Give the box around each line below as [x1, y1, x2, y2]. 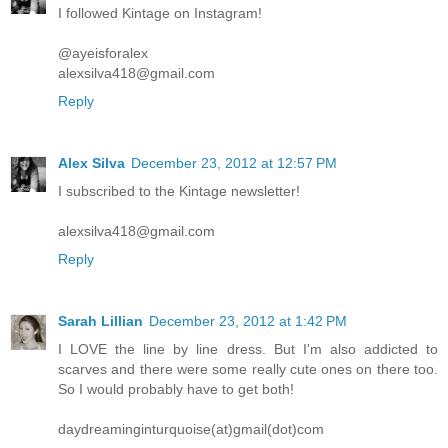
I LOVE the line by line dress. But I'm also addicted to [58, 340, 438, 357]
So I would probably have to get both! [58, 380, 294, 397]
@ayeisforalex [58, 44, 148, 61]
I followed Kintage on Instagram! [58, 4, 262, 21]
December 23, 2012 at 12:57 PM [131, 154, 337, 171]
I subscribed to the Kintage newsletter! [58, 182, 300, 199]
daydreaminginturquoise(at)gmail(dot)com [58, 420, 324, 437]
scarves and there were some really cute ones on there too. [58, 360, 438, 377]
